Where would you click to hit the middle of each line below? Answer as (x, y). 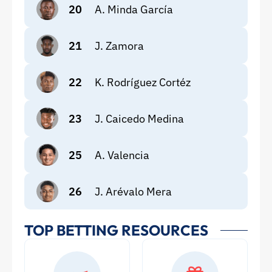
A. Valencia (122, 155)
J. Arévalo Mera (133, 191)
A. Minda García (134, 9)
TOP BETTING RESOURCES (116, 230)
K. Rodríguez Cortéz (143, 82)
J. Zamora (119, 46)
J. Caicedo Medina (139, 118)
